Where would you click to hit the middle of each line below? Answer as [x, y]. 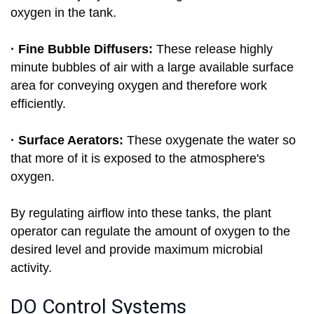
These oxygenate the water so [211, 141]
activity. [31, 268]
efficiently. [38, 104]
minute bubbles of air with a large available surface [152, 68]
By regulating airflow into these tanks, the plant [141, 213]
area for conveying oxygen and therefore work [139, 86]
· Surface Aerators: [69, 141]
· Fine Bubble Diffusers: [83, 49]
